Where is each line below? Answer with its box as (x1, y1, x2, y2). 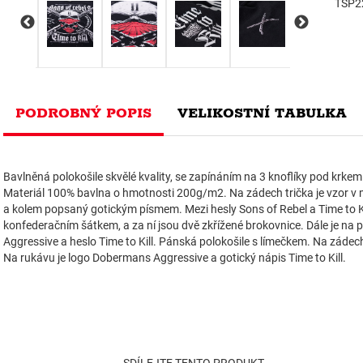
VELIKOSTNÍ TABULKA (177, 104, 347, 122)
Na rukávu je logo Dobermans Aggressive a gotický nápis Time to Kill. (3, 250, 346, 264)
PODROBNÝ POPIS (15, 104, 152, 122)
